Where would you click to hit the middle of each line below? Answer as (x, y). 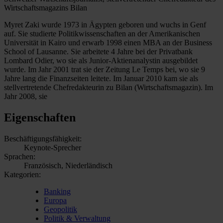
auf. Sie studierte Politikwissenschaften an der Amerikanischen (102, 33)
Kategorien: (22, 174)
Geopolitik (60, 209)
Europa (55, 200)
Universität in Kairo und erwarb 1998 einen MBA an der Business (108, 42)
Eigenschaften (40, 117)
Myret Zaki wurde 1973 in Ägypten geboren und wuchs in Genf (105, 24)
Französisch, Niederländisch (68, 165)
